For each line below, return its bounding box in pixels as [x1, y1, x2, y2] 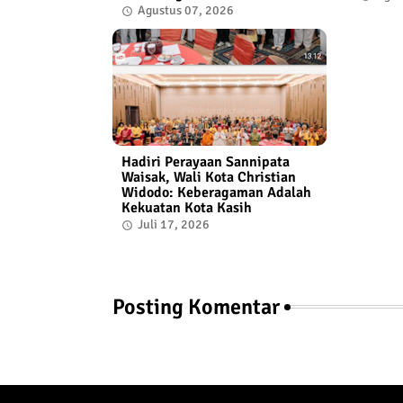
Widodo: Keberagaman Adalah [121, 184, 311, 202]
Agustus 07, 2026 [137, 3, 234, 19]
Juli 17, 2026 [137, 217, 210, 233]
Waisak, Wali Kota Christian [121, 168, 296, 187]
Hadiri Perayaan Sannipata [121, 153, 290, 172]
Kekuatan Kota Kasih [121, 199, 252, 218]
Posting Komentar [112, 293, 280, 321]
